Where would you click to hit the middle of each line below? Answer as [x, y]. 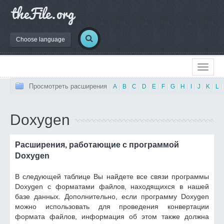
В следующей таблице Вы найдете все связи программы [112, 176]
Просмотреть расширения [68, 86]
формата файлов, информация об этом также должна [112, 216]
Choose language [40, 39]
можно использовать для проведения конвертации [112, 206]
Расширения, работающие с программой [97, 145]
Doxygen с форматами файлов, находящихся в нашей [112, 186]
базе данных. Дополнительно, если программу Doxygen [112, 196]
